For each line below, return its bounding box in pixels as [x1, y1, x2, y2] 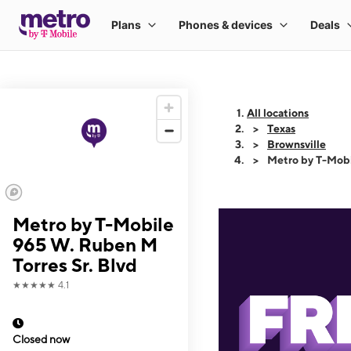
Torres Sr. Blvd [13, 254, 137, 276]
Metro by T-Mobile [13, 213, 174, 235]
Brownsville [267, 138, 326, 150]
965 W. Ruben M [13, 233, 157, 255]
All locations [247, 107, 309, 119]
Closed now [13, 333, 70, 346]
